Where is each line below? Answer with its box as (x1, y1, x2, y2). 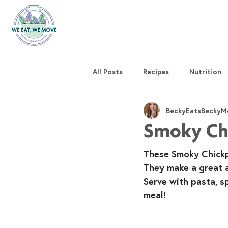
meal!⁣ (144, 189, 166, 201)
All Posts (93, 66, 123, 76)
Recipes (143, 66, 169, 76)
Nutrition (189, 66, 221, 76)
